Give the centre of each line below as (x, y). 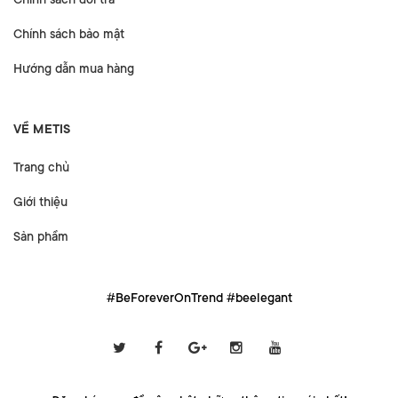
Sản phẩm (41, 236)
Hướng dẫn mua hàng (74, 68)
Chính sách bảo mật (69, 33)
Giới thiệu (40, 201)
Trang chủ (41, 167)
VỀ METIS (42, 128)
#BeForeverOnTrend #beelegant (199, 297)
